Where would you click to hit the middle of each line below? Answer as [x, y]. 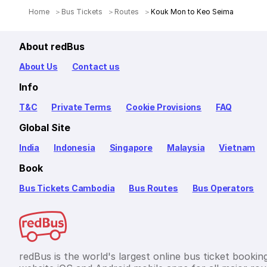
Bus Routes [153, 188]
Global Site [45, 127]
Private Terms [82, 107]
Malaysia [186, 147]
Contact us [96, 66]
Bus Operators [223, 188]
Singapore [131, 147]
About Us [38, 66]
